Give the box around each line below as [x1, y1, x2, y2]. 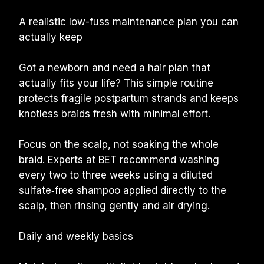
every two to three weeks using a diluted [19, 169, 213, 181]
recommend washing [117, 154, 219, 166]
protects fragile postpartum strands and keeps [19, 93, 239, 104]
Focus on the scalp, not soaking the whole [19, 138, 219, 150]
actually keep [19, 31, 82, 43]
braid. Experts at [19, 154, 98, 166]
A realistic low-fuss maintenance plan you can [19, 16, 239, 28]
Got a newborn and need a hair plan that [19, 62, 210, 74]
